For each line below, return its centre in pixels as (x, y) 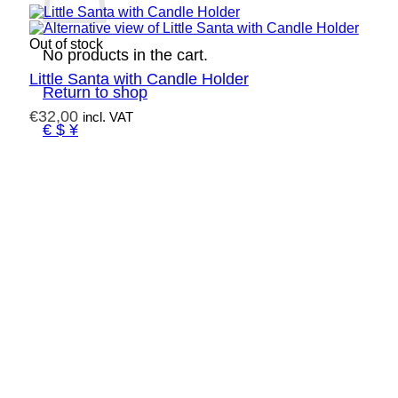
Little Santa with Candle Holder (139, 79)
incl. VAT (107, 117)
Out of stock (66, 44)
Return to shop (95, 92)
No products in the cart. (125, 55)
